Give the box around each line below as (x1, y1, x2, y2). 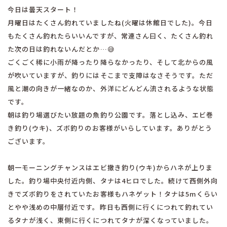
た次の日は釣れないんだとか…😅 (8, 44, 115, 54)
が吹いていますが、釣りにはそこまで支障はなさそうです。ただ (8, 70, 214, 80)
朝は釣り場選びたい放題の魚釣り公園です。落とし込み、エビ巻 (8, 110, 214, 120)
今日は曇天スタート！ (8, 5, 79, 14)
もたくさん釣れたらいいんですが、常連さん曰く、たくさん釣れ (8, 31, 214, 41)
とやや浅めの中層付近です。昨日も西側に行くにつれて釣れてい (8, 202, 214, 212)
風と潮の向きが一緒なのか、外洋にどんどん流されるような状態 (8, 84, 214, 93)
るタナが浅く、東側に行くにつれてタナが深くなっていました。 (8, 215, 214, 225)
